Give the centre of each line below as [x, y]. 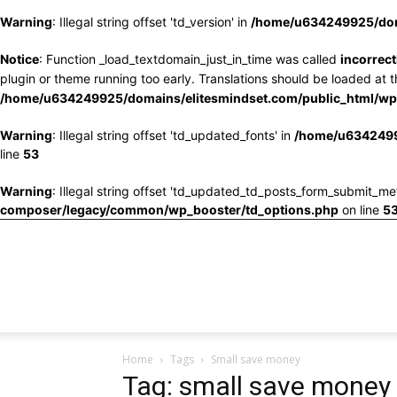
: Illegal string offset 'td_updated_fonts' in [173, 135]
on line [361, 210]
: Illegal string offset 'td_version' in [152, 22]
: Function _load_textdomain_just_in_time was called [190, 59]
